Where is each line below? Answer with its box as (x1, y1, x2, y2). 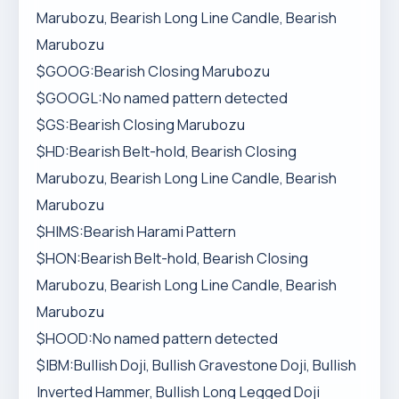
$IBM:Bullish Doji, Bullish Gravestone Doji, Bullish (37, 355, 356, 375)
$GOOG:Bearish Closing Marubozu (37, 61, 270, 81)
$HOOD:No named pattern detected (37, 329, 278, 348)
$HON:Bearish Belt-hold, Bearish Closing (37, 248, 308, 268)
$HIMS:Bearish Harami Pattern (37, 222, 236, 241)
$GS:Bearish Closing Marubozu (37, 115, 245, 134)
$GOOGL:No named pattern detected (37, 88, 288, 108)
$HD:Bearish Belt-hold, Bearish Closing (37, 142, 297, 161)
